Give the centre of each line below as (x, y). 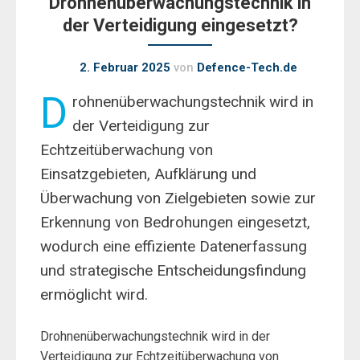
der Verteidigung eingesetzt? (180, 25)
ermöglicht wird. (94, 295)
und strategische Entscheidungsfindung (173, 270)
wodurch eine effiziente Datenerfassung (174, 246)
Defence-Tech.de (247, 67)
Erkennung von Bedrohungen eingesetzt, (175, 222)
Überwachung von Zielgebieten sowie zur (178, 198)
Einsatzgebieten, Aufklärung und (148, 174)
